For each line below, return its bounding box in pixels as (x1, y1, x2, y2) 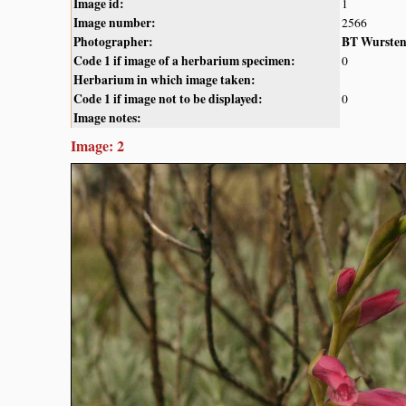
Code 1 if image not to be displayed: (73, 89, 263, 108)
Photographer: (73, 32, 153, 51)
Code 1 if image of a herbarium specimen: (73, 51, 295, 70)
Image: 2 (71, 134, 124, 156)
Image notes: (73, 108, 141, 127)
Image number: (73, 13, 156, 32)
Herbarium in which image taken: (73, 70, 256, 89)
